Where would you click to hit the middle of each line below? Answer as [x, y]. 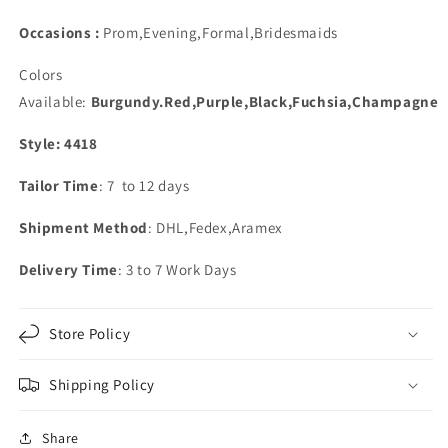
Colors [41, 74]
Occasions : [61, 32]
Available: [53, 101]
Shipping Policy [102, 384]
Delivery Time [68, 269]
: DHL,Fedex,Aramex [215, 227]
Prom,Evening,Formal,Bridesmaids [220, 32]
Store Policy [90, 333]
